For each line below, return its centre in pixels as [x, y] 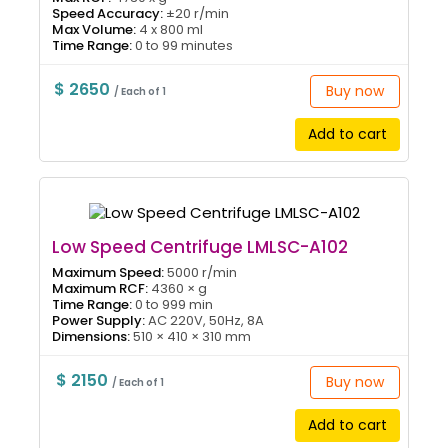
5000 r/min [200, 273]
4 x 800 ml [169, 30]
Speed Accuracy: [107, 14]
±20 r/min [196, 14]
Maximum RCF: [100, 289]
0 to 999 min [172, 305]
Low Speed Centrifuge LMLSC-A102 [200, 247]
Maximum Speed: [108, 273]
